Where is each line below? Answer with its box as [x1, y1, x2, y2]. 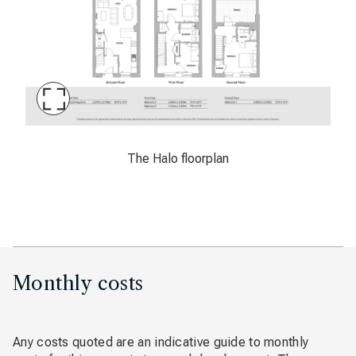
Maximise [52, 98, 114, 115]
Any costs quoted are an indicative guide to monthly [13, 335, 309, 350]
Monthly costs [13, 272, 144, 295]
